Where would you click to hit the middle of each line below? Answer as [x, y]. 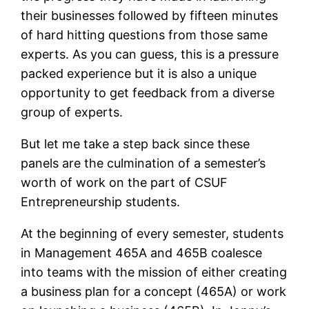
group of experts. [72, 112]
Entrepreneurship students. [101, 201]
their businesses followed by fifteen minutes [150, 15]
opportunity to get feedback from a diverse [148, 92]
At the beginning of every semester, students [152, 233]
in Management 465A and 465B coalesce [142, 252]
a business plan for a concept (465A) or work [154, 291]
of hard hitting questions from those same [144, 34]
